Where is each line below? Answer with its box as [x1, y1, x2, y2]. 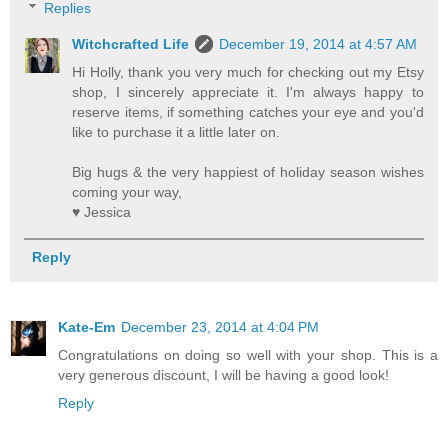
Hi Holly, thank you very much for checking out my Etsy [72, 63, 424, 80]
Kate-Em [58, 319, 115, 336]
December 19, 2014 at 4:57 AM [219, 35, 418, 52]
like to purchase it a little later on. [72, 123, 281, 140]
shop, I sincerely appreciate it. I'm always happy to [72, 83, 424, 100]
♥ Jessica [72, 203, 132, 220]
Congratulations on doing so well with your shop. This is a [58, 347, 438, 364]
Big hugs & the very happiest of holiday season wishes [72, 163, 424, 180]
